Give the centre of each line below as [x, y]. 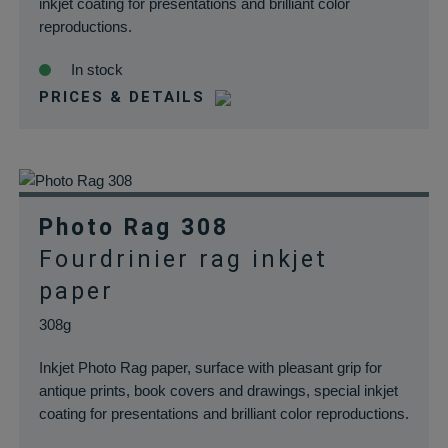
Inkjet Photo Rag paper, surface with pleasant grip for [210, 367]
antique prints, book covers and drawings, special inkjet [218, 390]
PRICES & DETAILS [121, 97]
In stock [96, 69]
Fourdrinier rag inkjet [183, 259]
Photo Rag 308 [133, 227]
